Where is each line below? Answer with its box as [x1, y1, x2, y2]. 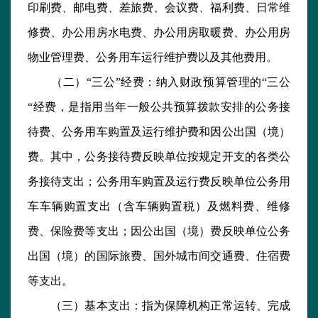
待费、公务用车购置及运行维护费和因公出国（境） [28, 126, 290, 138]
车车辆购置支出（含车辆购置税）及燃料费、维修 [28, 200, 290, 213]
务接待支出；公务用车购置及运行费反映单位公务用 [28, 175, 290, 188]
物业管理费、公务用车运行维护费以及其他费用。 [28, 51, 278, 64]
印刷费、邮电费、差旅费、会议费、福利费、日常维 [28, 1, 290, 14]
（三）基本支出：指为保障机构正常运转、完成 [28, 300, 290, 312]
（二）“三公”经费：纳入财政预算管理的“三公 [28, 76, 290, 89]
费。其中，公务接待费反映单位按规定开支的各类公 [28, 150, 290, 163]
